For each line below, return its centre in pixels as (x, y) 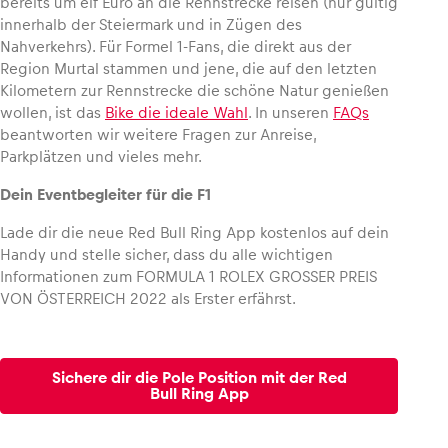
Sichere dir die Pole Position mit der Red (199, 377)
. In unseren (290, 112)
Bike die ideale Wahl (176, 112)
